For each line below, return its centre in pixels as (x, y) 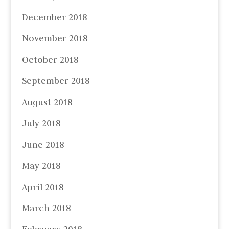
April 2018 (42, 187)
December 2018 (54, 17)
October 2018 (50, 60)
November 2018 (54, 39)
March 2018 (46, 208)
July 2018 (41, 123)
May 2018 (41, 166)
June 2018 (43, 144)
